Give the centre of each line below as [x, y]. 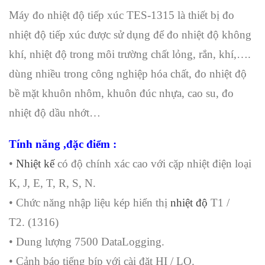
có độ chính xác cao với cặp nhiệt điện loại [154, 163]
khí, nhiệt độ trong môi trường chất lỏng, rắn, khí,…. [130, 54]
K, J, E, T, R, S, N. [52, 183]
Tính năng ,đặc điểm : [63, 144]
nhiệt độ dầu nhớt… [56, 112]
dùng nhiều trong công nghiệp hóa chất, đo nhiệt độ [128, 73]
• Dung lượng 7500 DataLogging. [87, 241]
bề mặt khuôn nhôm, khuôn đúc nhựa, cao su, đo [121, 93]
